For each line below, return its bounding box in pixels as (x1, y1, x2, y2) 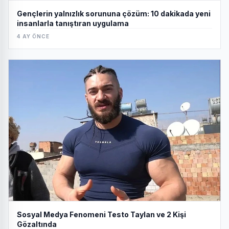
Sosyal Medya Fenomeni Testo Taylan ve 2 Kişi (17, 210, 186, 219)
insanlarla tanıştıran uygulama (17, 19, 129, 28)
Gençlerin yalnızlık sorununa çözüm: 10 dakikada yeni (17, 9, 211, 18)
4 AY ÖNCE (17, 33, 50, 40)
